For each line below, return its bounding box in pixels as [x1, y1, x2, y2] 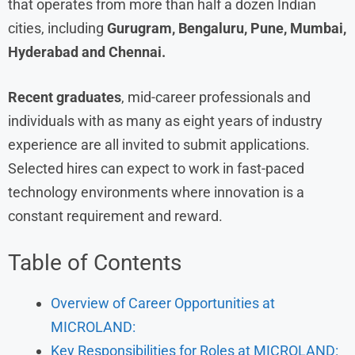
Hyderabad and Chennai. [8, 43, 166, 60]
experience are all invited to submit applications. [8, 136, 310, 153]
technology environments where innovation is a [8, 183, 304, 200]
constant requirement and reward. [8, 207, 223, 224]
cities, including [8, 19, 107, 36]
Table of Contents [8, 249, 181, 276]
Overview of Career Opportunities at [51, 294, 275, 311]
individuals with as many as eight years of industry [8, 112, 323, 129]
